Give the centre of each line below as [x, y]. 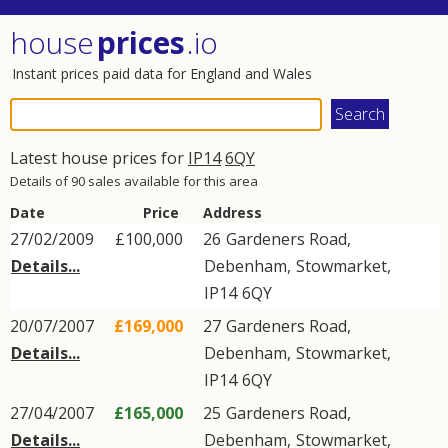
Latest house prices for [99, 158]
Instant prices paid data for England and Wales [162, 73]
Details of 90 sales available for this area [134, 181]
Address [232, 212]
